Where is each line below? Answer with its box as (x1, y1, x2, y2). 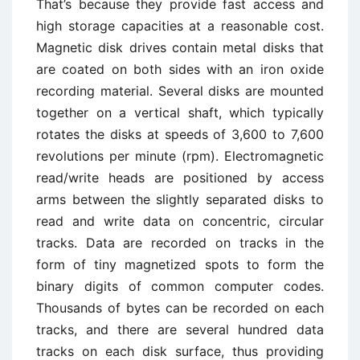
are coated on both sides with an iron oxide (36, 61, 324, 77)
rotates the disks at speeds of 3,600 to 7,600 (36, 126, 324, 142)
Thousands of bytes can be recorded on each (36, 300, 324, 316)
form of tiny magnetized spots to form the (36, 256, 324, 272)
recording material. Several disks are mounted (36, 83, 324, 99)
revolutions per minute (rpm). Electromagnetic (36, 148, 324, 164)
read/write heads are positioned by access (36, 170, 324, 186)
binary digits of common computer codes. (36, 278, 324, 294)
